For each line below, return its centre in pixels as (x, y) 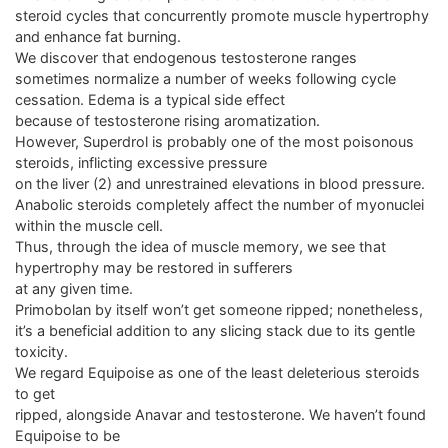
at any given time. (74, 289)
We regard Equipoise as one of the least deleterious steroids (217, 373)
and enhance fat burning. (98, 37)
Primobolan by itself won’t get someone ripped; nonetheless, (219, 310)
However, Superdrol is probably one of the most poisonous (214, 142)
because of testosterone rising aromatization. (167, 121)
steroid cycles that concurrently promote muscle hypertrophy (222, 16)
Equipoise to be (67, 436)
